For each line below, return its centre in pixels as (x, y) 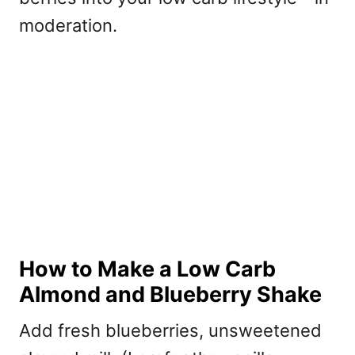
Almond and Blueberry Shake (170, 294)
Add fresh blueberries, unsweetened (170, 330)
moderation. (68, 26)
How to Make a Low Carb (147, 269)
